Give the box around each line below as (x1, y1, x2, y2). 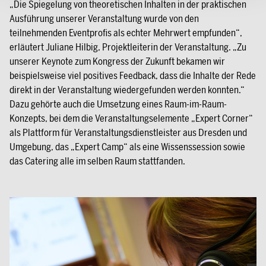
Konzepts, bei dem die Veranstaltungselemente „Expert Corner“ (9, 112, 253, 124)
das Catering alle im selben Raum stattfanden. (9, 155, 185, 167)
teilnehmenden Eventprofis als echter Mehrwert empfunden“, (9, 27, 242, 39)
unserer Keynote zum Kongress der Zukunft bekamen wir (9, 55, 225, 67)
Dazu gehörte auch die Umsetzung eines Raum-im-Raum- (9, 98, 227, 110)
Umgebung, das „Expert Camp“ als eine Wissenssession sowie (9, 141, 245, 153)
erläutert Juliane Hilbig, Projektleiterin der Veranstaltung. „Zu (9, 41, 246, 53)
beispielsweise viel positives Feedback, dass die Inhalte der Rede (9, 69, 256, 81)
